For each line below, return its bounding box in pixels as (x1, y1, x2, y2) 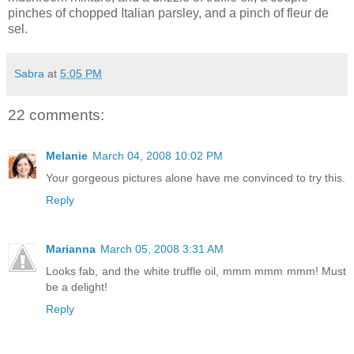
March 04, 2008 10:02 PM (92, 149, 223, 163)
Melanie (46, 149, 88, 163)
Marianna (46, 243, 96, 256)
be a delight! (46, 281, 107, 294)
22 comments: (8, 106, 104, 123)
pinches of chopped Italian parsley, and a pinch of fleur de (8, 6, 329, 20)
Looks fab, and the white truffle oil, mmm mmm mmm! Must (46, 265, 346, 278)
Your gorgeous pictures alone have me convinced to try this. (46, 171, 345, 185)
